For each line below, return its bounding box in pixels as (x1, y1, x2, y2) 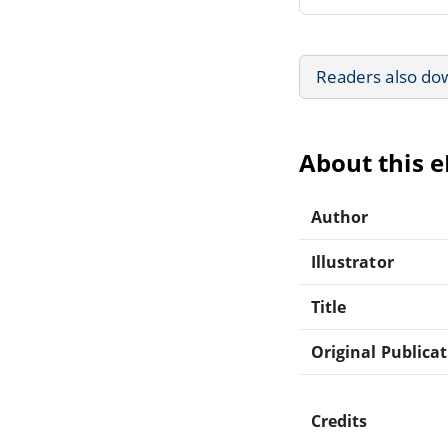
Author (311, 205, 369, 228)
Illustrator (311, 250, 394, 273)
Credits (311, 409, 368, 432)
